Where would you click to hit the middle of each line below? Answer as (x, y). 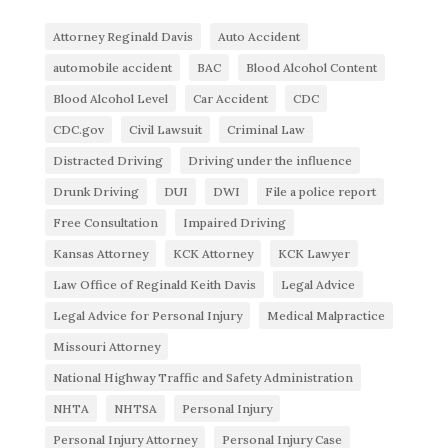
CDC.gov (78, 130)
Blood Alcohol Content (311, 68)
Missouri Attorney (106, 347)
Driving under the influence (269, 161)
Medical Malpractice (325, 316)
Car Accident (230, 99)
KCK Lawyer (313, 254)
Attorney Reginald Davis (122, 37)
